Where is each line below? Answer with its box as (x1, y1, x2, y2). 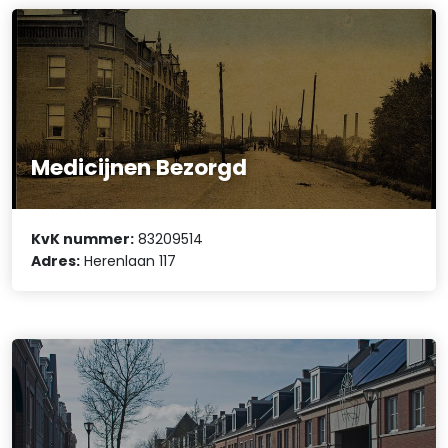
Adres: (31, 251, 81, 272)
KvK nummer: (31, 229, 135, 250)
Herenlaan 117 (80, 251, 177, 272)
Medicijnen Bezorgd (31, 151, 248, 183)
